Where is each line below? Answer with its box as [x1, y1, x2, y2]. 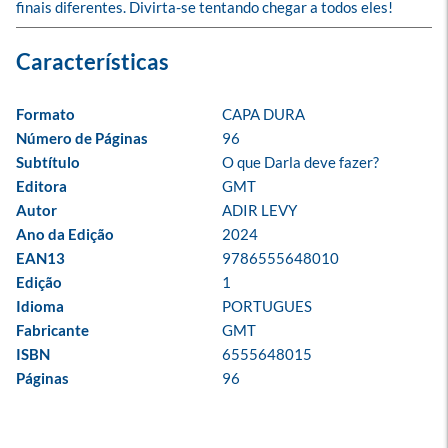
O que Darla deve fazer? [222, 153, 379, 171]
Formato [16, 105, 75, 123]
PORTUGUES [222, 297, 312, 315]
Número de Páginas [16, 129, 148, 147]
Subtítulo [16, 153, 80, 171]
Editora [16, 177, 67, 195]
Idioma [16, 297, 64, 315]
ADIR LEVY [222, 201, 297, 219]
